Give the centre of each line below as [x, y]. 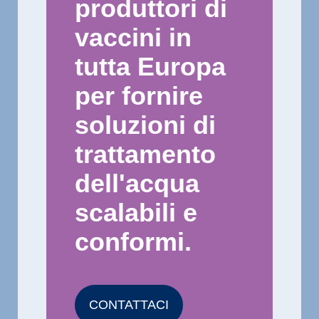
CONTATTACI [129, 304]
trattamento [145, 154]
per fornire [139, 95]
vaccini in [133, 37]
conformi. [133, 241]
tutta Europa [150, 66]
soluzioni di [145, 125]
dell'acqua [137, 183]
